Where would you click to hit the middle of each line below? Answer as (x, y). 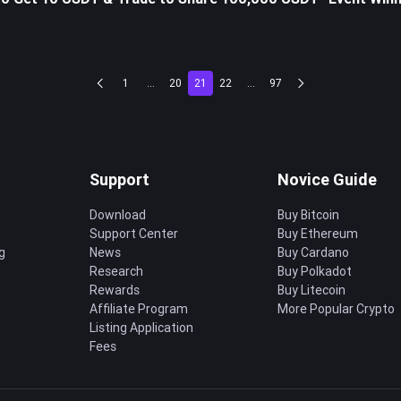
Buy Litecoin (311, 290)
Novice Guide (327, 179)
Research (116, 271)
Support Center (134, 234)
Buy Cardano (313, 252)
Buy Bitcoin (308, 215)
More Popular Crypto (336, 309)
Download (118, 215)
